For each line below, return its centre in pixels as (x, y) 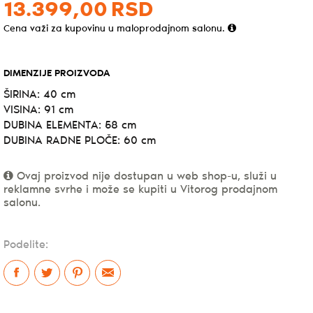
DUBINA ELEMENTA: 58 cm (70, 125)
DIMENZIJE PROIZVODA (57, 73)
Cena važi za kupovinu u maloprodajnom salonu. (116, 29)
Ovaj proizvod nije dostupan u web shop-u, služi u (145, 176)
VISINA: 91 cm (38, 110)
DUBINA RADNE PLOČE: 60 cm (80, 140)
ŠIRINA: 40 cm (39, 94)
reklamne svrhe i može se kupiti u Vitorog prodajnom (140, 189)
